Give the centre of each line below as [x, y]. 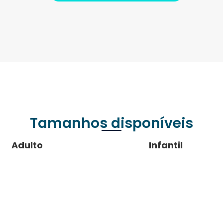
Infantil [166, 145]
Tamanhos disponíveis [111, 123]
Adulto [27, 145]
